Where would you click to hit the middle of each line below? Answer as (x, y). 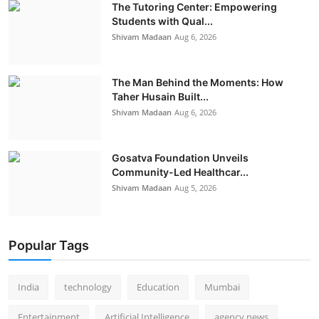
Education (158, 287)
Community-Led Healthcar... (180, 172)
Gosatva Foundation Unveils (180, 157)
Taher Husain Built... (160, 96)
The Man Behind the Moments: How (198, 82)
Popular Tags (49, 245)
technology (88, 287)
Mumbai (222, 287)
